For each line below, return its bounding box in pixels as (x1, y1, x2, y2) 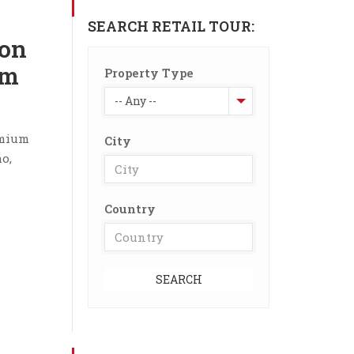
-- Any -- (115, 93, 156, 108)
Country (104, 201, 156, 217)
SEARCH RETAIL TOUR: (88, 17, 254, 36)
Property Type (104, 65, 194, 81)
